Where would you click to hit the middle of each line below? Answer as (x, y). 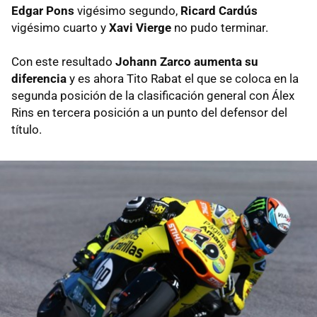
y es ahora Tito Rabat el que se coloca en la (183, 78)
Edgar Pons (43, 10)
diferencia (39, 78)
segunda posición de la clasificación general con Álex (153, 95)
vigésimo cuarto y (60, 27)
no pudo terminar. (220, 27)
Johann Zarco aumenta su (187, 61)
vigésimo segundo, (127, 10)
